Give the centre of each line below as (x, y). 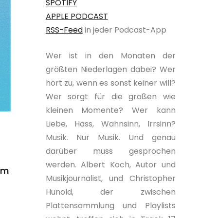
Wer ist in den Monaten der (110, 56)
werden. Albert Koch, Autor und (110, 165)
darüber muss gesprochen (110, 151)
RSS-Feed (64, 30)
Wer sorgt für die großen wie (110, 97)
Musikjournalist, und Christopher (110, 178)
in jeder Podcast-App (124, 30)
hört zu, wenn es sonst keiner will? (110, 83)
